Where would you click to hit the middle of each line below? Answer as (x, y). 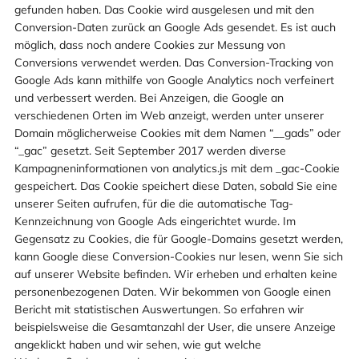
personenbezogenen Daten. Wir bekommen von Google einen (173, 291)
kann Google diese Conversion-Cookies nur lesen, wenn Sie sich (179, 256)
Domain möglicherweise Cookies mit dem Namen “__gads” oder (177, 133)
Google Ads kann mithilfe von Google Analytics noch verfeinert (174, 80)
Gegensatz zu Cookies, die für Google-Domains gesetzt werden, (179, 238)
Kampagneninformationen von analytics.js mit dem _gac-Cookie (177, 168)
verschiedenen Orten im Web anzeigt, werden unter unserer (169, 115)
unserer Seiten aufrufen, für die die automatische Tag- (154, 203)
